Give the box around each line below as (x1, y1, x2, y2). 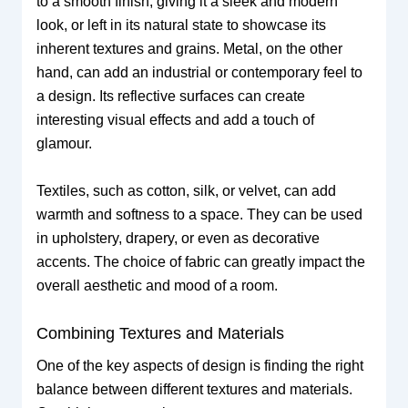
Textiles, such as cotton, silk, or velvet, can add (36, 182, 336, 199)
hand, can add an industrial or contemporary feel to (36, 65, 362, 81)
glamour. (36, 136, 92, 152)
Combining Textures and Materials (36, 323, 284, 342)
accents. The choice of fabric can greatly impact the (36, 253, 365, 270)
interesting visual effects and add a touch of (36, 112, 314, 128)
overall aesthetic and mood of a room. (36, 277, 278, 293)
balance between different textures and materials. (36, 381, 352, 397)
